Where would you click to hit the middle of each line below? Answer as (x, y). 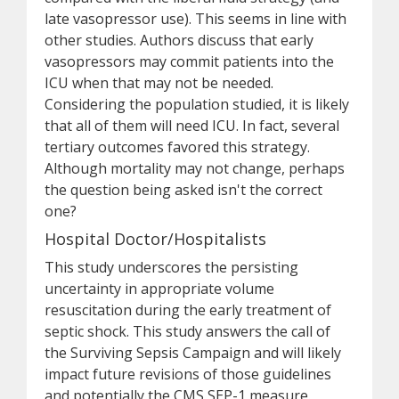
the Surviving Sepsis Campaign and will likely (193, 353)
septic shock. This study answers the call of (187, 331)
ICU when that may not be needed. (159, 83)
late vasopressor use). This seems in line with (195, 19)
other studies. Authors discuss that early (179, 40)
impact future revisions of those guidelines (188, 374)
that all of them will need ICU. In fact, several (192, 126)
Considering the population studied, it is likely (197, 104)
